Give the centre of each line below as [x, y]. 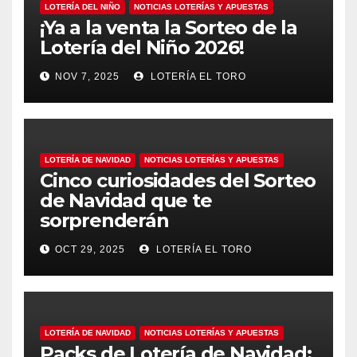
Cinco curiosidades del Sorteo [178, 180]
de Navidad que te [126, 200]
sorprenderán [104, 220]
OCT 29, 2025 [90, 249]
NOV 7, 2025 [87, 76]
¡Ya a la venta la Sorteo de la [169, 27]
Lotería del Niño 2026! [142, 47]
